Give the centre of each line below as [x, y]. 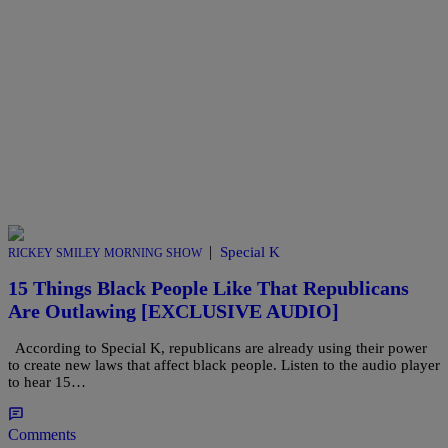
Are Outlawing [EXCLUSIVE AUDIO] [173, 311]
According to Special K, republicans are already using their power [217, 347]
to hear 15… [47, 381]
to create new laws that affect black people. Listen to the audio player [224, 364]
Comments [42, 434]
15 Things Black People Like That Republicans [208, 288]
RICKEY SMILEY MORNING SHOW [105, 252]
